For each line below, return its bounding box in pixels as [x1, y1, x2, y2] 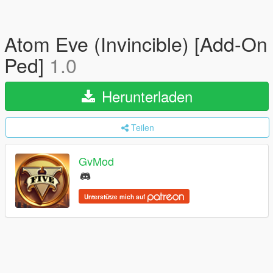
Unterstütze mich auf [84, 192, 147, 201]
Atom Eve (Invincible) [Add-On [4, 29, 268, 57]
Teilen [130, 121, 154, 133]
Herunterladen [97, 85, 193, 107]
